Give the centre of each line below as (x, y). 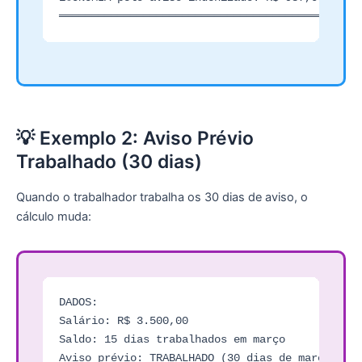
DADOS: (78, 302)
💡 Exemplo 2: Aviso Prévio (135, 138)
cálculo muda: (54, 216)
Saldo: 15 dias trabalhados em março (172, 339)
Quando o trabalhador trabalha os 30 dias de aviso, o (162, 197)
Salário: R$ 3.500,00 (124, 320)
